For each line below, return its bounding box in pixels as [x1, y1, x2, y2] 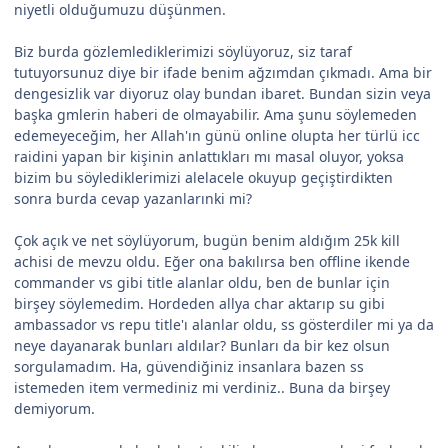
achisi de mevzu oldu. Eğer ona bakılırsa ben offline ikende [14, 252, 410, 272]
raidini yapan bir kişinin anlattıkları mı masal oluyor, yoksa [14, 147, 404, 167]
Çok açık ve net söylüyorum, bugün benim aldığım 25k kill [14, 231, 400, 251]
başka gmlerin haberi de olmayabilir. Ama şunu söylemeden [14, 105, 417, 125]
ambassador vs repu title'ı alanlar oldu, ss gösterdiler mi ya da [14, 315, 434, 335]
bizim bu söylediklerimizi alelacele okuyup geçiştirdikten [14, 168, 393, 188]
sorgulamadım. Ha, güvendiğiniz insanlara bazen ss [14, 357, 364, 377]
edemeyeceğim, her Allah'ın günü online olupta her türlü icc [14, 126, 420, 146]
